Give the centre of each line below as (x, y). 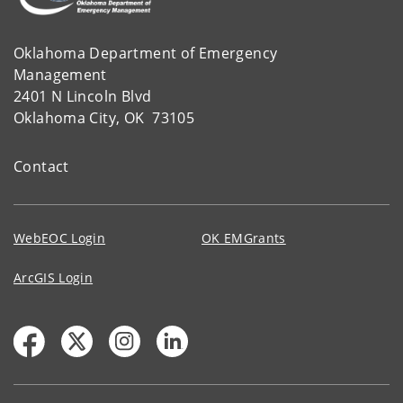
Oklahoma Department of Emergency (148, 53)
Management (63, 74)
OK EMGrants (244, 237)
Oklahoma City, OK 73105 (104, 117)
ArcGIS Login (54, 277)
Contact (41, 166)
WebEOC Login (60, 237)
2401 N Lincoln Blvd (83, 96)
